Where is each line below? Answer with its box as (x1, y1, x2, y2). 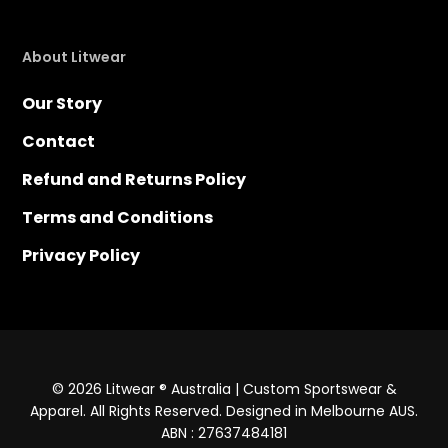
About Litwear (22, 47, 127, 68)
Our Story (22, 92, 103, 116)
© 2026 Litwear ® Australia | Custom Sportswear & (51, 379, 397, 400)
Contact (22, 130, 96, 154)
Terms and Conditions (22, 206, 214, 230)
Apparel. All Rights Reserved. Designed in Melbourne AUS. (30, 401, 418, 422)
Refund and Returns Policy (22, 168, 247, 192)
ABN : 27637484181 (161, 423, 287, 444)
